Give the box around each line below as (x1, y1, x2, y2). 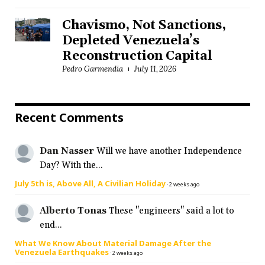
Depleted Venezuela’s (62, 33, 200, 49)
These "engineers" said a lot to (109, 205, 234, 216)
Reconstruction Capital (62, 48, 213, 64)
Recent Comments (15, 109, 124, 125)
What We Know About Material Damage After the (15, 237, 211, 248)
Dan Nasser (40, 145, 94, 157)
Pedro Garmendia (62, 63, 123, 74)
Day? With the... (40, 159, 103, 171)
